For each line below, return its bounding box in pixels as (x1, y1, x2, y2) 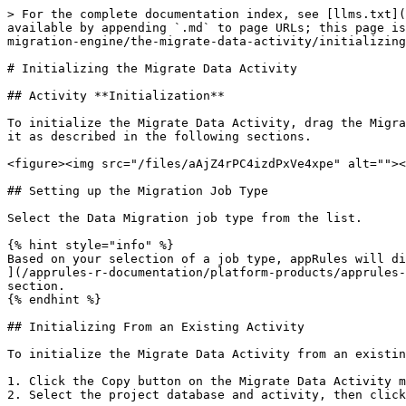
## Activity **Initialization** (7, 89, 225, 102)
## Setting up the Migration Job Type (7, 184, 268, 198)
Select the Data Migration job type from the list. (7, 211, 362, 225)
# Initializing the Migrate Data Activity (7, 62, 297, 75)
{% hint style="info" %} (7, 238, 174, 252)
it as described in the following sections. (7, 130, 312, 143)
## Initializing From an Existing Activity (7, 320, 304, 333)
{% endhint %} (7, 293, 101, 306)
